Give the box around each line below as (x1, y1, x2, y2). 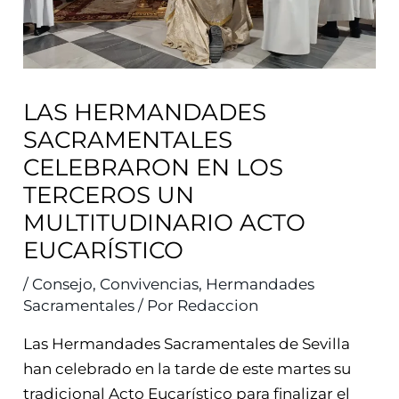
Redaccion (177, 296, 259, 314)
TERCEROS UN (23, 180, 195, 209)
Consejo (32, 274, 94, 293)
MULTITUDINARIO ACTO (23, 208, 306, 237)
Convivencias (100, 274, 199, 293)
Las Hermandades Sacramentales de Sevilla (23, 334, 351, 353)
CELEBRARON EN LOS (23, 152, 284, 182)
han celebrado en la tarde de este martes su (23, 359, 352, 378)
